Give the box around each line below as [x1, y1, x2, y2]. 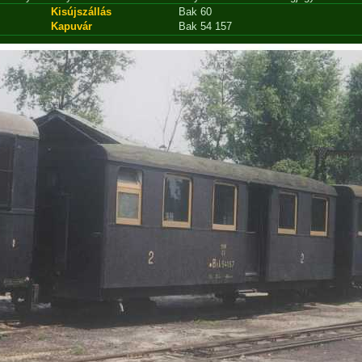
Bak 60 [179, 6, 212, 18]
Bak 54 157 [179, 20, 232, 32]
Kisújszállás [51, 6, 112, 18]
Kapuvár [51, 20, 92, 32]
